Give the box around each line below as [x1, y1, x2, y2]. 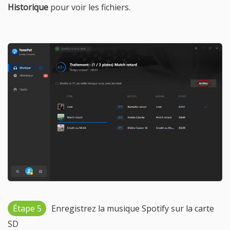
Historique [8, 2, 48, 13]
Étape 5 [12, 202, 42, 214]
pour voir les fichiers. [48, 2, 130, 13]
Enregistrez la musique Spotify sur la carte [51, 202, 214, 214]
